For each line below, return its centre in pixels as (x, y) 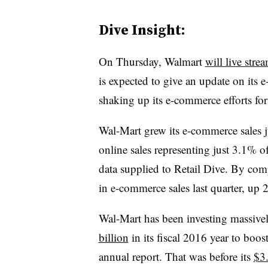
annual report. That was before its (176, 256)
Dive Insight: (142, 30)
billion (113, 237)
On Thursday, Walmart (152, 61)
